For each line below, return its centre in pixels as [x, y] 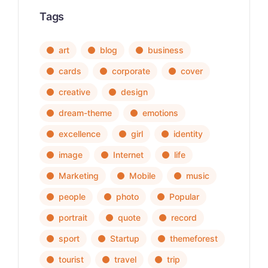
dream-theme [85, 113]
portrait [73, 218]
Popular [184, 197]
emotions [160, 113]
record [184, 218]
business [166, 50]
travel [125, 260]
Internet [128, 155]
